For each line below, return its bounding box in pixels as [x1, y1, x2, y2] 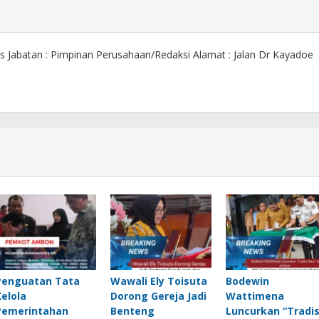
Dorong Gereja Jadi [110, 289, 206, 303]
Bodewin [225, 274, 269, 288]
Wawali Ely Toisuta [110, 274, 207, 288]
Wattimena [225, 289, 284, 303]
